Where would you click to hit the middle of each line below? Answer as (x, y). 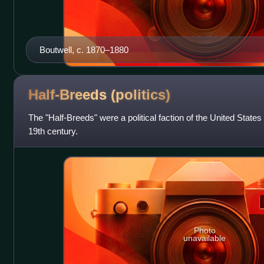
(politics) (140, 95)
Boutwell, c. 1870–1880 (84, 49)
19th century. (53, 131)
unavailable (205, 238)
